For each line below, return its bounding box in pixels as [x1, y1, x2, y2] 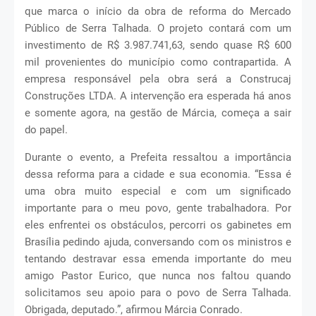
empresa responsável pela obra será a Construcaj [25, 72, 291, 85]
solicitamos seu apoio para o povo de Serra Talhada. [25, 286, 291, 299]
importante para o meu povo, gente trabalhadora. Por [25, 201, 291, 214]
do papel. [25, 123, 71, 136]
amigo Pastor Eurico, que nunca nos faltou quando [25, 269, 291, 282]
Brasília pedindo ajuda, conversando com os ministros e [25, 235, 291, 248]
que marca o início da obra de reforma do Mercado [25, 4, 291, 18]
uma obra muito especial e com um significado [25, 184, 291, 197]
